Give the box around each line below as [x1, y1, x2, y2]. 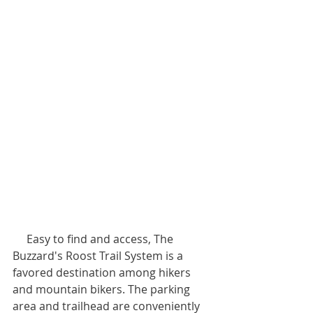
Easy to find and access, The [13, 231, 27, 247]
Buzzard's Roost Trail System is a [13, 247, 186, 263]
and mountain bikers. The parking [13, 281, 193, 297]
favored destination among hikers [13, 264, 194, 280]
